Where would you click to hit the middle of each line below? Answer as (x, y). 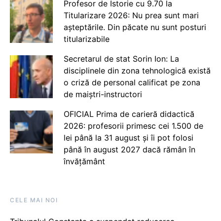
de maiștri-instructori (103, 94)
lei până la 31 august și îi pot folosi (128, 138)
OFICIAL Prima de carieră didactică (129, 114)
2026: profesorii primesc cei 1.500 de (133, 126)
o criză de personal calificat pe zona (132, 82)
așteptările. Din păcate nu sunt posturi (135, 27)
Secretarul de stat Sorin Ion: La (121, 59)
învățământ (84, 161)
